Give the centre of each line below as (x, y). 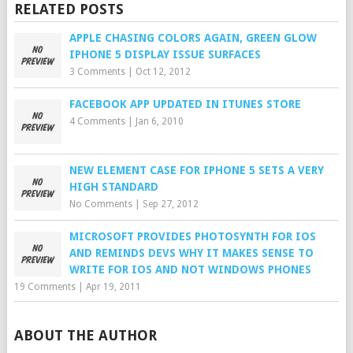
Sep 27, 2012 (170, 204)
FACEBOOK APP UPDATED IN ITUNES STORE (185, 104)
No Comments (100, 204)
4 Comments (97, 121)
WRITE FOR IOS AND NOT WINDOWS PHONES (190, 269)
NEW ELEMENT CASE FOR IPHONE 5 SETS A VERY (196, 170)
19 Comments (45, 287)
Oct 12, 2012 (163, 72)
